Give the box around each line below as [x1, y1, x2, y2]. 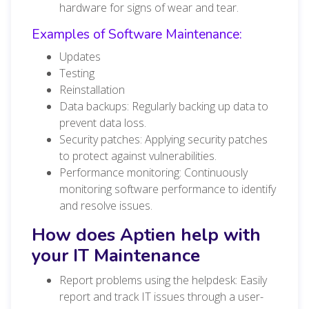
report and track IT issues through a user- [59, 288, 263, 304]
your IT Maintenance [32, 243, 200, 268]
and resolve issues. [59, 197, 152, 213]
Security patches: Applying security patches [59, 131, 268, 147]
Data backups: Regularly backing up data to [59, 98, 268, 114]
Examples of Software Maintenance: [32, 25, 242, 43]
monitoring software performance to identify [59, 181, 276, 197]
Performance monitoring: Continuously [59, 164, 248, 180]
